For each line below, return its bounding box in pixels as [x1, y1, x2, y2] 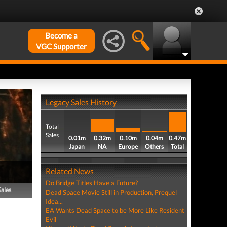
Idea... [45, 197, 63, 205]
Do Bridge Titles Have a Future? [45, 179, 138, 187]
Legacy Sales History [45, 97, 117, 107]
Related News [45, 166, 94, 176]
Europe [118, 143, 138, 150]
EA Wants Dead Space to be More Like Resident [45, 206, 184, 214]
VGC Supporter [36, 42, 87, 51]
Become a [45, 31, 78, 40]
